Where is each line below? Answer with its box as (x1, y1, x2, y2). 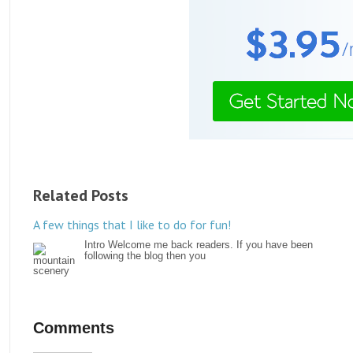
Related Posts (33, 184, 128, 206)
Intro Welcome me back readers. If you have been (84, 238, 313, 251)
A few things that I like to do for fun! (33, 216, 231, 232)
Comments (33, 318, 114, 336)
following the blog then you (84, 249, 206, 262)
